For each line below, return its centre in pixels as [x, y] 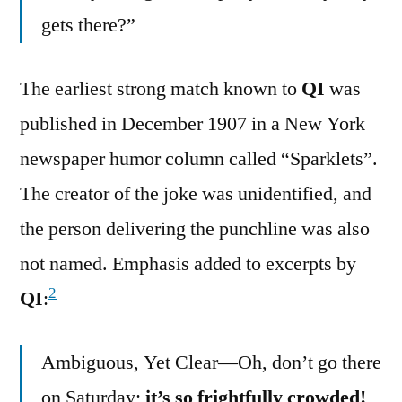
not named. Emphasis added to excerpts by [188, 264]
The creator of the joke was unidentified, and [196, 194]
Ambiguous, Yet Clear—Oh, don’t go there [211, 363]
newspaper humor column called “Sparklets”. [199, 159]
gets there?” [88, 26]
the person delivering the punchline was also [195, 229]
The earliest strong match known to [161, 89]
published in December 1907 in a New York [192, 124]
